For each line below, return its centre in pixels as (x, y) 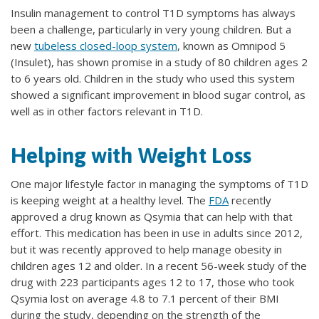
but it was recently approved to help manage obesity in (146, 250)
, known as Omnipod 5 (231, 46)
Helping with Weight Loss (131, 156)
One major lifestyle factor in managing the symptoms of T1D (159, 184)
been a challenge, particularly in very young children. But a (151, 30)
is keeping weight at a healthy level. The (110, 200)
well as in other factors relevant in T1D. (107, 111)
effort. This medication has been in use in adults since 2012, (157, 233)
